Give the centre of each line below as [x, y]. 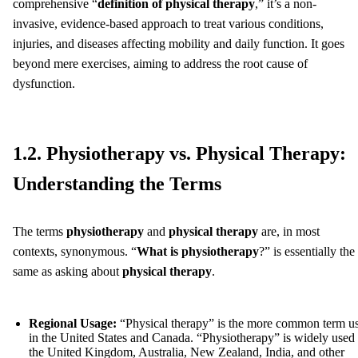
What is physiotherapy [198, 251]
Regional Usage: [73, 323]
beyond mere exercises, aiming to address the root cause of [160, 63]
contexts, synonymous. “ [75, 251]
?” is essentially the [307, 251]
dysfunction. [44, 83]
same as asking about [68, 271]
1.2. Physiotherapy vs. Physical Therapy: [179, 153]
